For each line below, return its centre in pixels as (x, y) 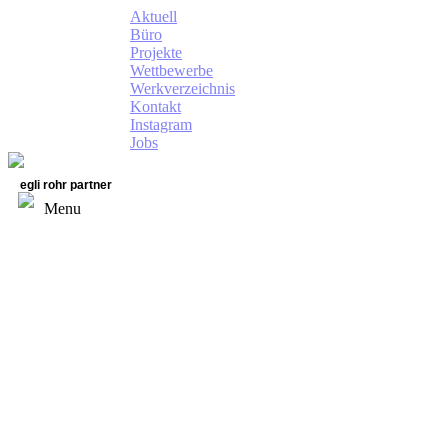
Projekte (156, 52)
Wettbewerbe (171, 70)
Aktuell (153, 16)
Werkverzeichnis (182, 88)
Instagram (161, 124)
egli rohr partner (66, 185)
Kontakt (155, 106)
